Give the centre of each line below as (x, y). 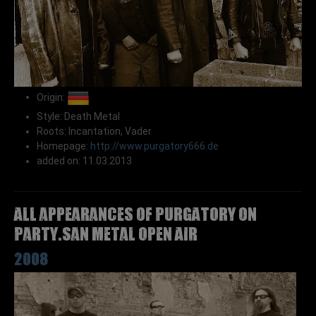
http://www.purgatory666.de (154, 146)
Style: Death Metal (78, 116)
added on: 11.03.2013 (84, 160)
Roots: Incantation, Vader (94, 131)
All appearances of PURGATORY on (135, 212)
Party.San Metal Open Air (106, 232)
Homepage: (63, 146)
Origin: (52, 97)
